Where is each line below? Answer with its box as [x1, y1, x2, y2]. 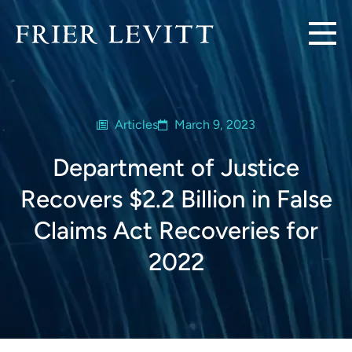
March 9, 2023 [174, 117, 255, 132]
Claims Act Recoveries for [34, 216, 318, 245]
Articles [115, 117, 158, 132]
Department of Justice [53, 153, 299, 182]
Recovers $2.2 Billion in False [20, 185, 332, 214]
